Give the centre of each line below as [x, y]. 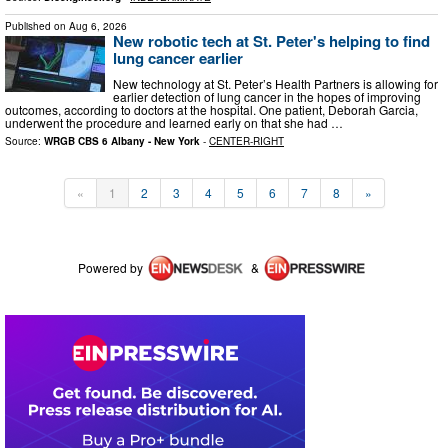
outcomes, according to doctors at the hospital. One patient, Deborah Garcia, [211, 109]
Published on [37, 26]
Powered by [110, 267]
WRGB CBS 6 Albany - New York [122, 140]
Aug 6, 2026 [98, 26]
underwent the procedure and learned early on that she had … [174, 122]
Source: [24, 140]
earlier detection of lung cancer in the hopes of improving [267, 96]
